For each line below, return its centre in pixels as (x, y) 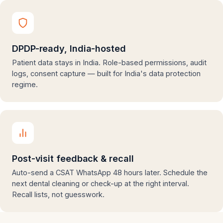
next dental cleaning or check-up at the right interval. (101, 183)
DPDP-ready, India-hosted (69, 49)
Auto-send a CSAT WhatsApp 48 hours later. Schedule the (110, 172)
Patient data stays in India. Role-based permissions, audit (109, 62)
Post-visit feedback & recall (73, 159)
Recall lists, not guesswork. (58, 194)
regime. (25, 84)
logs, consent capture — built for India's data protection (106, 73)
